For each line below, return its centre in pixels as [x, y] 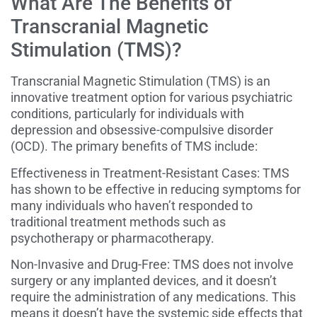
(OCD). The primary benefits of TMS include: [134, 146]
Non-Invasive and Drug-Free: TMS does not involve [152, 265]
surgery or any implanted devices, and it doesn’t [144, 281]
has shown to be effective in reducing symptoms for [156, 189]
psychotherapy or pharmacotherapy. [113, 238]
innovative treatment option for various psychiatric [151, 98]
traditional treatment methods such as [118, 221]
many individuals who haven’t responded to [132, 205]
